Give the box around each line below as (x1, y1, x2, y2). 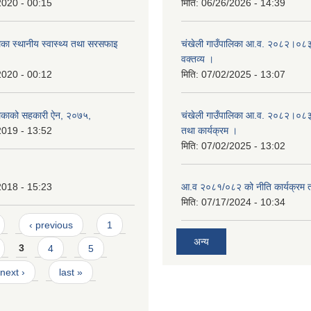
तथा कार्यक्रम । (181, 125, 237, 136)
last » (59, 266, 83, 278)
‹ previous (28, 219, 73, 230)
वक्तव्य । (181, 53, 214, 65)
